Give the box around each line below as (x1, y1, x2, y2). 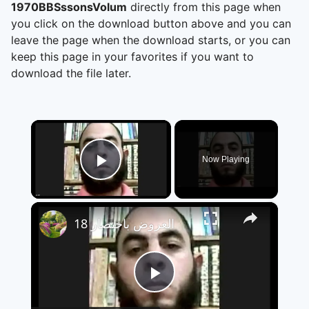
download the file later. (11, 66, 131, 80)
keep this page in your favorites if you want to (11, 50, 254, 63)
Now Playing (202, 154, 250, 164)
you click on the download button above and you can (11, 17, 291, 30)
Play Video (101, 168, 201, 191)
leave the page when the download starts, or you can (11, 33, 290, 47)
